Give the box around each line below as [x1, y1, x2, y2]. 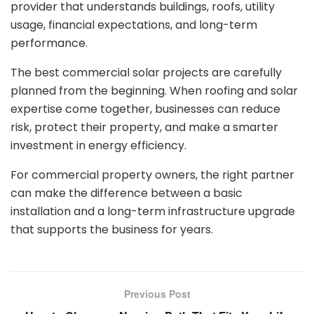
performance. [11, 35, 88, 52]
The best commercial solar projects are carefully [11, 64, 282, 81]
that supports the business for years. [11, 221, 213, 238]
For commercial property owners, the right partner [11, 167, 294, 184]
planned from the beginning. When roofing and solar [11, 83, 298, 100]
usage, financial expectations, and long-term [11, 17, 257, 34]
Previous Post [123, 287, 191, 301]
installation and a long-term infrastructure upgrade [11, 203, 295, 220]
